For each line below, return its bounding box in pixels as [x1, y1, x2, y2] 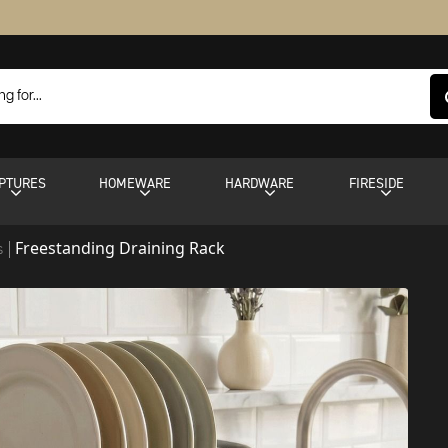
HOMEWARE [99, 174, 172, 192]
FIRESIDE [348, 174, 404, 192]
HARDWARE [225, 174, 295, 192]
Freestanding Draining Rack [15, 237, 226, 259]
